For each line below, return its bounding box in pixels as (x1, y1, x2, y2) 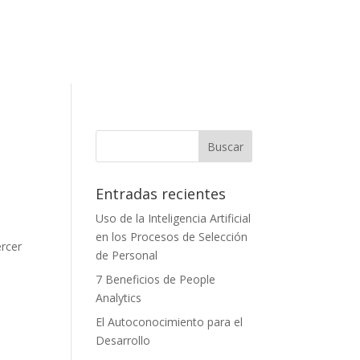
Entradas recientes (96, 183, 227, 203)
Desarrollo (96, 332, 151, 348)
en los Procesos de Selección (96, 228, 248, 244)
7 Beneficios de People (96, 271, 216, 287)
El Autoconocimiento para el (96, 313, 243, 329)
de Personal (96, 247, 158, 263)
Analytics (96, 289, 142, 305)
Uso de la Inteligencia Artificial (96, 210, 252, 226)
